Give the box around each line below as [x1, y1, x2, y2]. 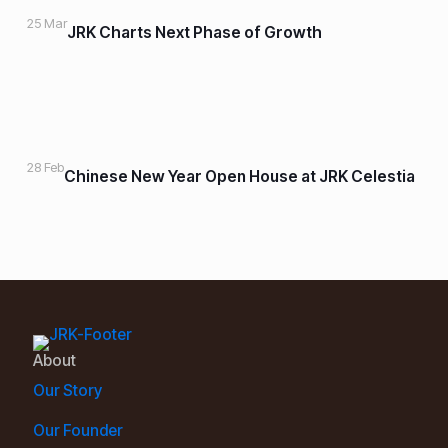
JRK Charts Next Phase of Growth [66, 23, 322, 43]
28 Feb [26, 158, 64, 175]
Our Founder [33, 421, 123, 441]
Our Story [33, 381, 102, 401]
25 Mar [26, 15, 67, 32]
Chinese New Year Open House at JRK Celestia [63, 166, 415, 186]
